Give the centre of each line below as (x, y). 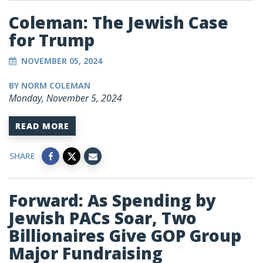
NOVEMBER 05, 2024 (62, 61)
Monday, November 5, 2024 (65, 98)
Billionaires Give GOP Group (125, 236)
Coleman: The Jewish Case (119, 23)
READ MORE (42, 126)
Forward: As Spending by (112, 200)
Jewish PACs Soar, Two (103, 218)
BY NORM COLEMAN (50, 86)
